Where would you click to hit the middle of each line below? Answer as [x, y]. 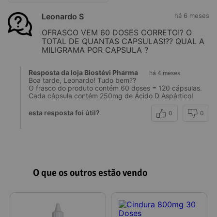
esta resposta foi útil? [64, 113]
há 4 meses [165, 73]
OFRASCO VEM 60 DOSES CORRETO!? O [117, 32]
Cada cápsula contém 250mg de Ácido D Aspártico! [111, 95]
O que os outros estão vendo [90, 172]
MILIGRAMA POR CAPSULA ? [95, 50]
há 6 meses [192, 15]
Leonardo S [63, 16]
